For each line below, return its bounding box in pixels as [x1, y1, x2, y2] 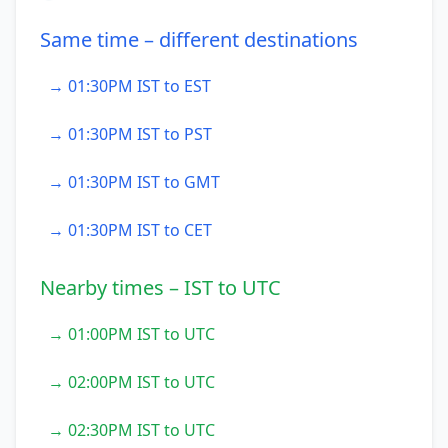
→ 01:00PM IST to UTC [48, 323, 215, 345]
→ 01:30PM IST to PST [48, 123, 212, 145]
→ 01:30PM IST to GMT [48, 171, 220, 193]
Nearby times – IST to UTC [40, 274, 281, 301]
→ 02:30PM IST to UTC [48, 419, 215, 441]
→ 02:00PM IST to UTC [48, 371, 215, 393]
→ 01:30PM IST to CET [48, 219, 212, 241]
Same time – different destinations [40, 26, 358, 53]
